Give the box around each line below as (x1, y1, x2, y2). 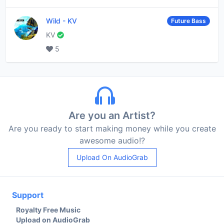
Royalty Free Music (16, 205, 80, 214)
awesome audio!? (79, 135, 145, 145)
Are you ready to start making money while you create (8, 123, 216, 133)
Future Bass (171, 16, 206, 24)
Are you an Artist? (68, 109, 155, 121)
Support (12, 189, 43, 200)
